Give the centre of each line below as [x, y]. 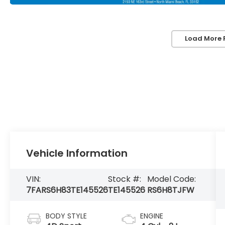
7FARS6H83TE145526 [67, 190]
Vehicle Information [77, 153]
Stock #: [125, 179]
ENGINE [151, 216]
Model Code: [171, 179]
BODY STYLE [67, 216]
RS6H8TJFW [171, 190]
